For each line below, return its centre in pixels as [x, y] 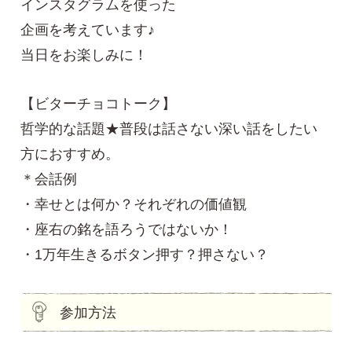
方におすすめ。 [70, 154]
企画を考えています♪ [88, 30]
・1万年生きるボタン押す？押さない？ [145, 255]
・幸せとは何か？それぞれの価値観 [134, 205]
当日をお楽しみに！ [84, 55]
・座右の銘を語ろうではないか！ [127, 230]
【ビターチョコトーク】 [99, 104]
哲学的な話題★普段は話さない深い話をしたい [169, 129]
